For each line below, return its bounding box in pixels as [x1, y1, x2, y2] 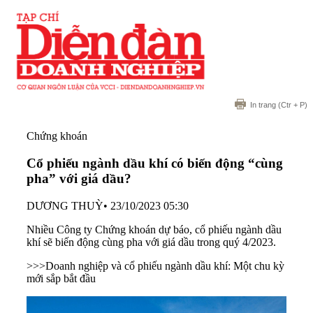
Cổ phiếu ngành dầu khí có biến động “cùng [27, 155, 283, 170]
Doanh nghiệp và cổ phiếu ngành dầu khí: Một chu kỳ [45, 259, 284, 272]
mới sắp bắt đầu [27, 272, 96, 284]
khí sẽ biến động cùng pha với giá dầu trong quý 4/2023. [27, 235, 276, 248]
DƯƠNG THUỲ [27, 199, 103, 212]
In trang [250, 101, 276, 110]
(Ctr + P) [276, 101, 307, 110]
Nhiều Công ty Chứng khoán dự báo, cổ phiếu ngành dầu [27, 223, 282, 235]
